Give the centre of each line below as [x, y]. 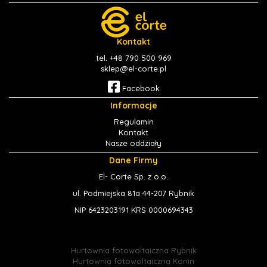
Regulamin [133, 122]
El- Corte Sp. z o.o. [133, 177]
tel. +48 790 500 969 [133, 58]
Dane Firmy [133, 161]
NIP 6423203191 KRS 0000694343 [133, 210]
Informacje [133, 106]
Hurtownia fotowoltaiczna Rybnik [133, 251]
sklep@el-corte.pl [133, 69]
